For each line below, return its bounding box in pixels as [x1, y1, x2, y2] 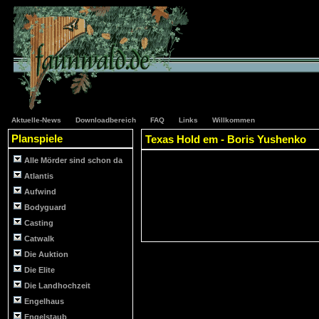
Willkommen [212, 116, 255, 124]
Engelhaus [24, 297, 64, 305]
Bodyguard [24, 203, 66, 211]
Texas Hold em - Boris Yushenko [145, 133, 306, 145]
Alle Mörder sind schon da [24, 156, 122, 164]
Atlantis [24, 172, 53, 180]
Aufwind [24, 187, 56, 196]
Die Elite [24, 266, 55, 274]
